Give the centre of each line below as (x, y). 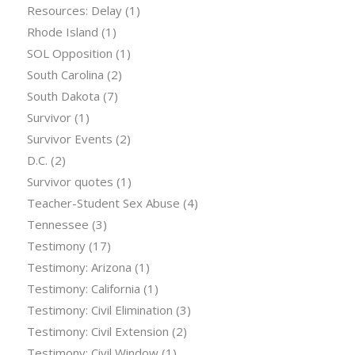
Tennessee (57, 225)
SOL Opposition (69, 53)
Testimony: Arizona (79, 267)
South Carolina (65, 75)
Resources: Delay (74, 11)
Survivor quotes (70, 182)
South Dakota (63, 96)
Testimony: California (83, 289)
